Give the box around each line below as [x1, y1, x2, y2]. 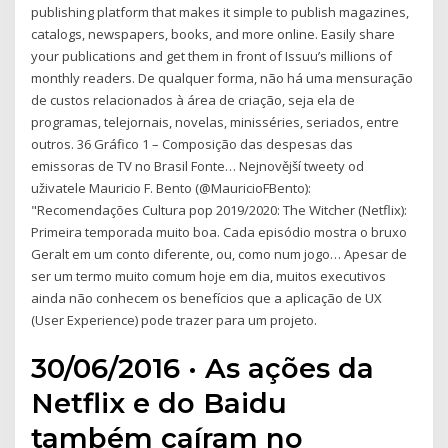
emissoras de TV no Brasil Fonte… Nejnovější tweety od [31, 156, 365, 175]
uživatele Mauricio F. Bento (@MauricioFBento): [31, 178, 312, 197]
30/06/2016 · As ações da [31, 351, 375, 386]
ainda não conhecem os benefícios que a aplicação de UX [31, 288, 383, 307]
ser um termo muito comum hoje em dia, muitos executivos [31, 266, 387, 285]
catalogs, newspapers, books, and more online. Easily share [31, 24, 396, 43]
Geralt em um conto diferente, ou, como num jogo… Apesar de [31, 244, 408, 263]
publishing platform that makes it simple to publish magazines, [31, 2, 410, 21]
